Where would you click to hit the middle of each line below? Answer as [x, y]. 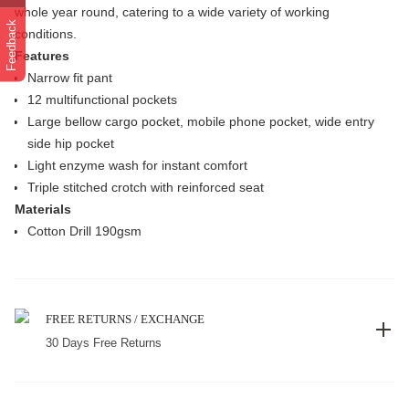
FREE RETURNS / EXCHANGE [125, 319]
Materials [43, 209]
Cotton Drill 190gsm [84, 231]
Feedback [11, 45]
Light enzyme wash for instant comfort [137, 165]
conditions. [46, 34]
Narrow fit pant [70, 78]
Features [42, 56]
